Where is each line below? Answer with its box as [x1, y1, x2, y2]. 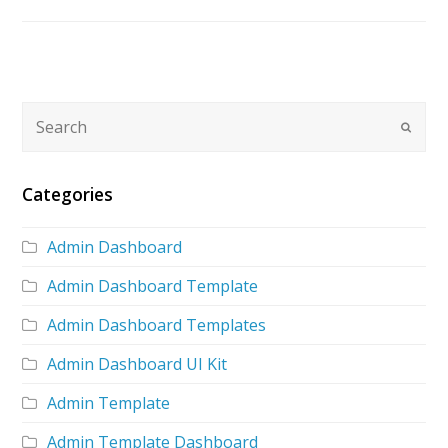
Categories [22, 182, 114, 206]
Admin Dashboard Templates [47, 313, 267, 336]
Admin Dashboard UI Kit [47, 352, 228, 375]
